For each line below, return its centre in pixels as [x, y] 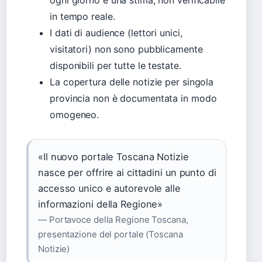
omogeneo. [75, 115]
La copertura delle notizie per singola [132, 82]
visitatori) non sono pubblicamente [126, 49]
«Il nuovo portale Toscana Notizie [113, 157]
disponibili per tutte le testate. [116, 66]
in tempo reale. [82, 17]
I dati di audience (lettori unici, [116, 33]
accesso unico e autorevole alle [109, 189]
